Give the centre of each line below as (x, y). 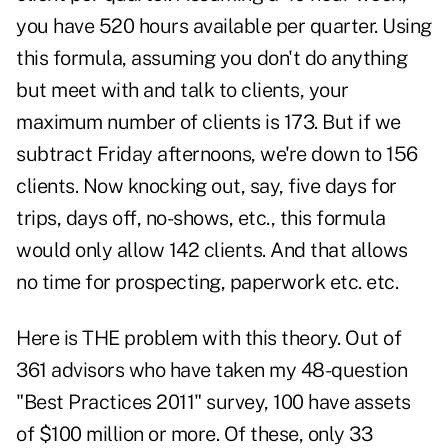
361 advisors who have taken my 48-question (211, 370)
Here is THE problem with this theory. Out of (208, 338)
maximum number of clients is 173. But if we (208, 122)
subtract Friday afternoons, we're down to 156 (217, 154)
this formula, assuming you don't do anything (211, 58)
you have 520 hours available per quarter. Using (224, 26)
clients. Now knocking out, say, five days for (206, 186)
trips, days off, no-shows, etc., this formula (201, 218)
